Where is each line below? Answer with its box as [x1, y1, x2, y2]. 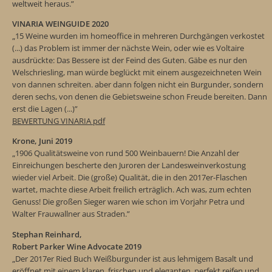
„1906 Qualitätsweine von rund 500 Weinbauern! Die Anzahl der [12, 148, 239, 159]
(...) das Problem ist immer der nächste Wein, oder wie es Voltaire [12, 42, 244, 53]
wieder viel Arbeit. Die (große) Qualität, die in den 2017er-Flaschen [12, 172, 247, 183]
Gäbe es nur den [186, 54, 247, 66]
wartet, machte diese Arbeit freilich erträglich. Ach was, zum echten [12, 184, 251, 195]
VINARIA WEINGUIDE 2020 [12, 18, 109, 29]
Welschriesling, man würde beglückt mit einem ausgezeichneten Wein [12, 66, 262, 78]
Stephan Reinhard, [12, 228, 82, 240]
